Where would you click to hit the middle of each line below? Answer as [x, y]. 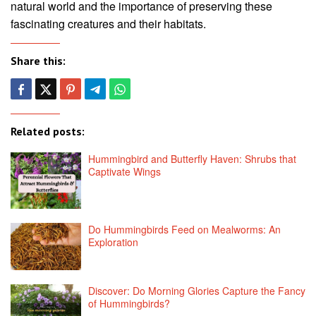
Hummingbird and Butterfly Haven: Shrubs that [192, 158]
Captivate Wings [124, 171]
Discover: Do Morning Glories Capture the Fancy [197, 290]
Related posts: [48, 131]
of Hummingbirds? [129, 303]
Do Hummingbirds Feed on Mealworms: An [184, 229]
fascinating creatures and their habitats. [108, 23]
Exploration [113, 242]
